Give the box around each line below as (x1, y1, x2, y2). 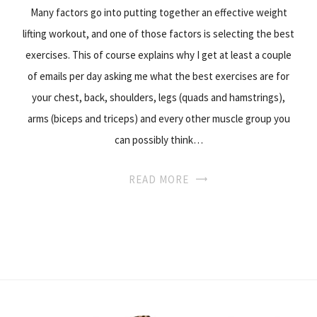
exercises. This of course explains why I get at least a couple (25, 47, 292, 62)
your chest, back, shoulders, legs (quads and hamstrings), (32, 90, 285, 104)
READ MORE (128, 172, 189, 186)
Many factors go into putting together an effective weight (30, 5, 287, 19)
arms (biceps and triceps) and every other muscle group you (27, 111, 290, 125)
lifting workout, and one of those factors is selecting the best (23, 26, 294, 40)
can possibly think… (114, 132, 203, 146)
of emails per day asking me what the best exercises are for (28, 69, 289, 83)
